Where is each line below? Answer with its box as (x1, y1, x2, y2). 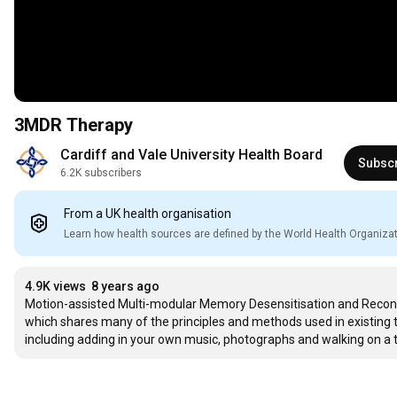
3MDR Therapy (14, 114, 133, 136)
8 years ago (91, 279, 160, 293)
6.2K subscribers (60, 167, 142, 179)
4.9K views (25, 279, 86, 293)
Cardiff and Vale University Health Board (60, 146, 323, 163)
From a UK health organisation (64, 206, 231, 221)
